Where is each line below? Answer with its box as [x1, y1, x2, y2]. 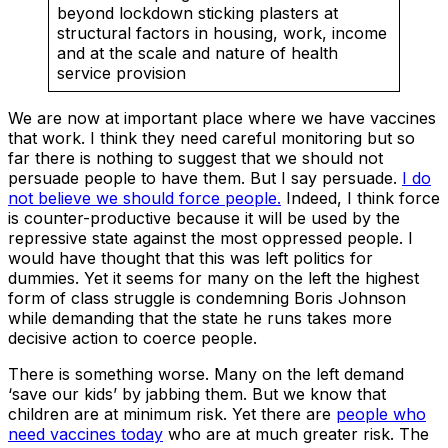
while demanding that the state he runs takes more [8, 307, 392, 328]
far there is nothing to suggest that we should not [8, 147, 383, 168]
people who [336, 403, 426, 424]
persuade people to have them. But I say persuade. [8, 167, 402, 188]
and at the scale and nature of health [57, 42, 338, 63]
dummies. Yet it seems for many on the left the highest [8, 267, 419, 288]
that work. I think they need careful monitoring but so [8, 127, 415, 148]
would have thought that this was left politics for [8, 247, 373, 268]
